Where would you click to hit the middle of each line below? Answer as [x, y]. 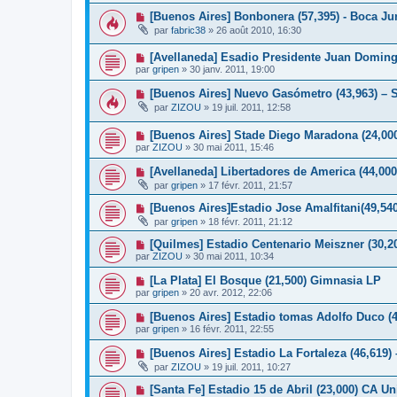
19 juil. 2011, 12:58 [251, 108]
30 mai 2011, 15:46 [234, 148]
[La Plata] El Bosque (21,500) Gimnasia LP [265, 281]
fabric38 [188, 30]
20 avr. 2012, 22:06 [231, 293]
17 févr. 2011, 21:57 [250, 186]
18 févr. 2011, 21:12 [250, 222]
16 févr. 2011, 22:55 [232, 329]
